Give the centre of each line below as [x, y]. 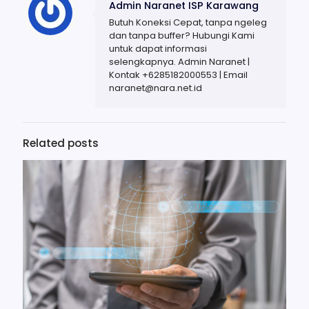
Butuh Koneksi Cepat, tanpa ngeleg [188, 22]
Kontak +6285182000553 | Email [178, 74]
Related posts [61, 143]
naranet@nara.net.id [156, 88]
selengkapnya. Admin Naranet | [179, 61]
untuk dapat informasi [158, 48]
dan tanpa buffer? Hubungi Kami [182, 35]
